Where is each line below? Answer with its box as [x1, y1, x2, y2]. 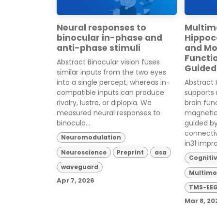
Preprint [117, 148, 144, 156]
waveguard [61, 162, 98, 171]
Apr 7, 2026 [57, 176, 94, 186]
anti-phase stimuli [57, 42, 140, 54]
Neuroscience [61, 148, 107, 156]
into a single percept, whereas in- [57, 77, 170, 87]
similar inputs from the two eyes [57, 67, 166, 77]
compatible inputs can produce [57, 87, 164, 97]
